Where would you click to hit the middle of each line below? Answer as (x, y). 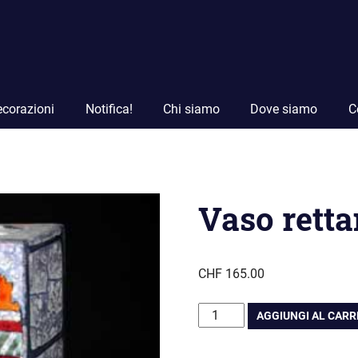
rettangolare (231, 332)
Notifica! (109, 109)
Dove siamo (284, 109)
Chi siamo (191, 109)
